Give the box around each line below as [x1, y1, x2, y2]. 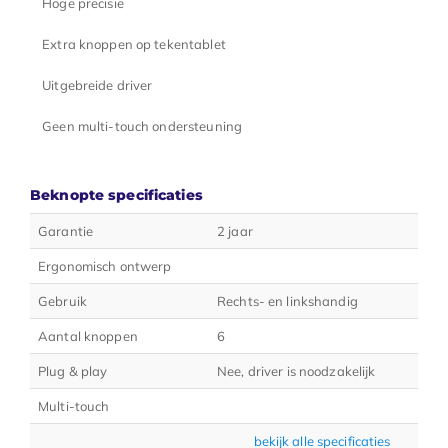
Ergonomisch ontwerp [38, 257, 172, 274]
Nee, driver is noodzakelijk [217, 362, 376, 379]
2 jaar [217, 222, 253, 239]
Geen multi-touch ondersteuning [42, 117, 243, 134]
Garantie [38, 222, 94, 239]
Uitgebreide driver [42, 76, 153, 93]
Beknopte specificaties [30, 185, 203, 204]
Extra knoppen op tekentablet [42, 35, 226, 52]
